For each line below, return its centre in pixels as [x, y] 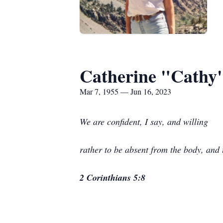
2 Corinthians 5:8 [112, 177]
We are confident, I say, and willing [144, 121]
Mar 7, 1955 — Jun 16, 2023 [125, 91]
